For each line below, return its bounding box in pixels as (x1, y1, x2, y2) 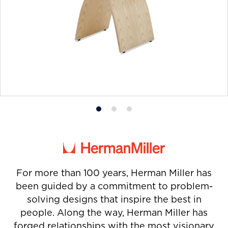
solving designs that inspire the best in (26, 192, 202, 206)
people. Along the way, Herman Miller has (20, 206, 208, 219)
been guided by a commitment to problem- (15, 179, 213, 192)
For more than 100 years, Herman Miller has (16, 166, 212, 179)
